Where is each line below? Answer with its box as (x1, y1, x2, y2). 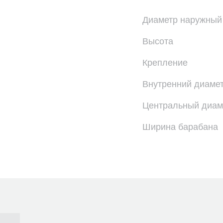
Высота (142, 36, 173, 46)
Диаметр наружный (142, 15, 222, 25)
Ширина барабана (142, 122, 218, 132)
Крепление (142, 58, 188, 68)
